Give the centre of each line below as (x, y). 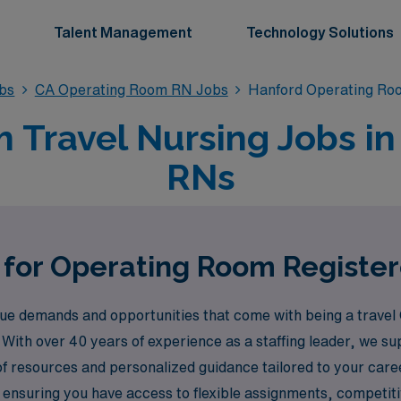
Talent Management (123, 32)
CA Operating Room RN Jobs (131, 90)
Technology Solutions (320, 32)
